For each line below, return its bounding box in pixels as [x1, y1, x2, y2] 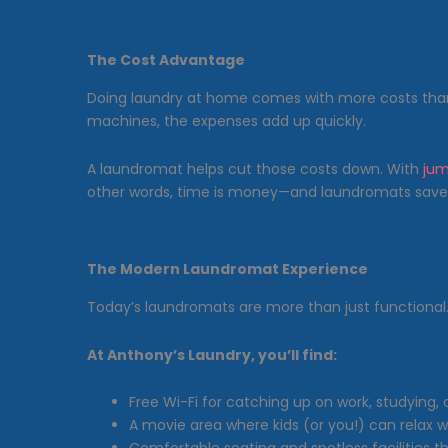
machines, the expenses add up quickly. [87, 111, 366, 132]
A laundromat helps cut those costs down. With [87, 158, 423, 179]
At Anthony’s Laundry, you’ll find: [87, 344, 337, 365]
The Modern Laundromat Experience [87, 259, 368, 280]
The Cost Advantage [87, 50, 245, 71]
